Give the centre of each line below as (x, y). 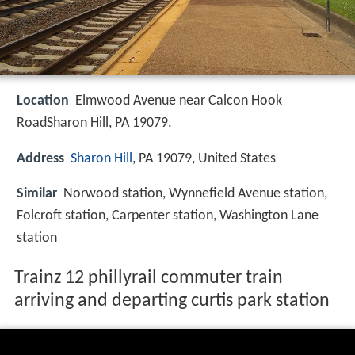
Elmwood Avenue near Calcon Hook (179, 101)
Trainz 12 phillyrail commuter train (148, 279)
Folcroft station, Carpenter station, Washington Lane (168, 216)
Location (43, 101)
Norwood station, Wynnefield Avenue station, (195, 193)
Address (40, 158)
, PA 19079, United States (204, 158)
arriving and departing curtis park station (172, 302)
